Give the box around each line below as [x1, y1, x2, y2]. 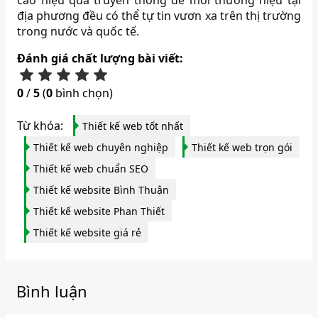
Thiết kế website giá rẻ [33, 226, 142, 240]
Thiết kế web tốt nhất [82, 119, 184, 133]
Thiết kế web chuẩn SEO [33, 162, 149, 176]
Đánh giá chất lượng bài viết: [17, 50, 184, 67]
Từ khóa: [17, 118, 67, 134]
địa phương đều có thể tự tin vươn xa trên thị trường [17, 8, 301, 24]
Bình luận [16, 280, 88, 302]
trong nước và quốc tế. [17, 23, 140, 40]
